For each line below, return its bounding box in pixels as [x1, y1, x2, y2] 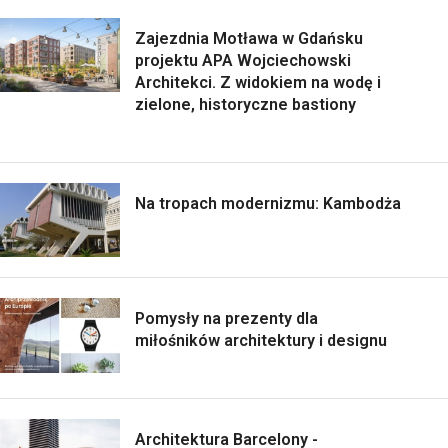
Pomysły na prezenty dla [135, 309, 318, 329]
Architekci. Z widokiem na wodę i [135, 72, 381, 92]
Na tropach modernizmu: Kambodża [135, 193, 401, 213]
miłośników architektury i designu [135, 331, 387, 351]
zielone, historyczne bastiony [135, 94, 356, 114]
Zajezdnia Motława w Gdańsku [135, 28, 363, 48]
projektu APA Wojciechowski [135, 50, 351, 70]
